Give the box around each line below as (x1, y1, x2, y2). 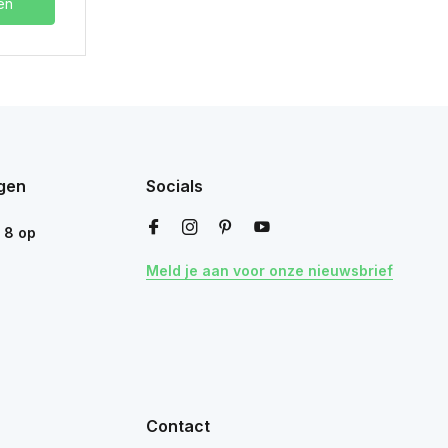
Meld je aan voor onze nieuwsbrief (146, 262, 393, 280)
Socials (146, 176, 203, 197)
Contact (146, 416, 210, 437)
